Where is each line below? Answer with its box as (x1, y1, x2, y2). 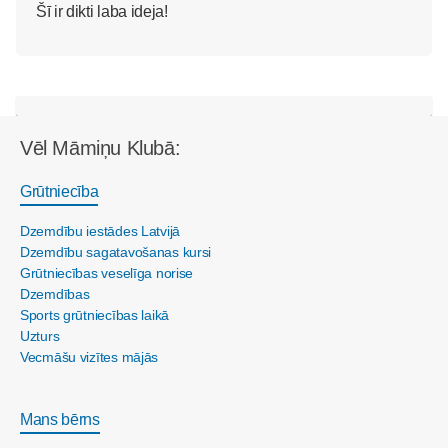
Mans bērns (20, 411, 100, 428)
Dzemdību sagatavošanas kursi (20, 244, 212, 260)
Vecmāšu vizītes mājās (20, 349, 159, 365)
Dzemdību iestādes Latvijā (20, 223, 180, 239)
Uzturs (20, 328, 60, 344)
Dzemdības (20, 286, 90, 302)
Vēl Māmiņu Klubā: (20, 137, 181, 159)
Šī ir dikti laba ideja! (36, 3, 168, 20)
